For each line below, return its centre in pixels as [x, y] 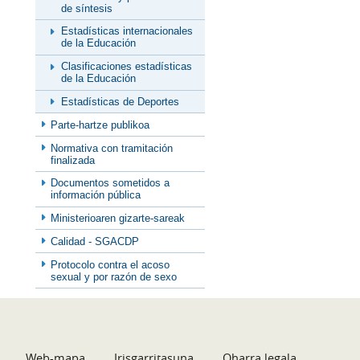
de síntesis [87, 8]
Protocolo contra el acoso [110, 264]
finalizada [73, 160]
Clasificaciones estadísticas [127, 67]
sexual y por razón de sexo [114, 276]
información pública [96, 195]
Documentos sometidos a [110, 183]
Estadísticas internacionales [127, 31]
